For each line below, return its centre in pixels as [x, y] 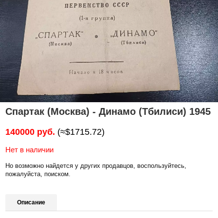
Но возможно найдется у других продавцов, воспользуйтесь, [96, 165]
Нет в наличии [30, 149]
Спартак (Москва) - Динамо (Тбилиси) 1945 [108, 111]
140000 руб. [30, 132]
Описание [31, 202]
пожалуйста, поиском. [38, 174]
